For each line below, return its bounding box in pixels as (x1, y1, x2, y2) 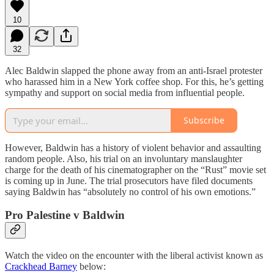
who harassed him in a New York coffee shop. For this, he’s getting (5, 76, 264, 87)
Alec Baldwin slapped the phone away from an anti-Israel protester (5, 65, 262, 76)
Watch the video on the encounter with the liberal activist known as (5, 250, 263, 261)
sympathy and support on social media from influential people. (5, 87, 245, 98)
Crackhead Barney (5, 261, 77, 272)
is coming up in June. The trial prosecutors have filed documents (5, 175, 253, 186)
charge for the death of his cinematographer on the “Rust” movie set (5, 164, 266, 175)
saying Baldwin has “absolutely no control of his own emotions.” (5, 186, 256, 197)
